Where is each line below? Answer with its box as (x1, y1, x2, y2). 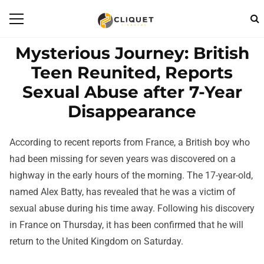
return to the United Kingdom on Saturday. (9, 236, 183, 247)
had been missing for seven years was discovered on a (9, 153, 236, 165)
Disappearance (68, 101, 196, 121)
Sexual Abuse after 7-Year (22, 82, 242, 102)
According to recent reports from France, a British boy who (9, 137, 250, 148)
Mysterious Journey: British (15, 43, 249, 63)
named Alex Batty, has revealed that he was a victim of (9, 186, 236, 198)
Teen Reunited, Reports (31, 62, 233, 82)
